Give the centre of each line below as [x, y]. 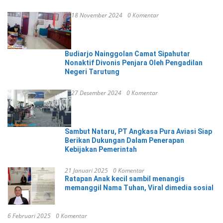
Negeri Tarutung [93, 71]
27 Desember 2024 [96, 93]
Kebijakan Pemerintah [101, 149]
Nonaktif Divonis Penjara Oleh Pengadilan [134, 62]
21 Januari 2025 [86, 170]
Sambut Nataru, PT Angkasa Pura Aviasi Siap [138, 131]
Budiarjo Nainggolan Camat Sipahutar [127, 54]
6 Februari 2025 [29, 216]
